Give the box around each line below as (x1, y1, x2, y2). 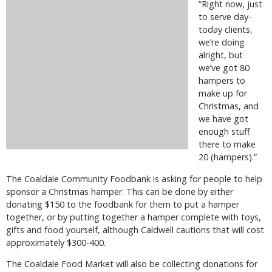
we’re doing (199, 36, 245, 49)
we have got (199, 113, 248, 125)
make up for (199, 87, 247, 100)
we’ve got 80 (199, 62, 250, 74)
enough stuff (199, 126, 250, 138)
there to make (199, 138, 256, 151)
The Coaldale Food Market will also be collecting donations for (6, 258, 257, 270)
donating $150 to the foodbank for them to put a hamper (6, 198, 239, 210)
